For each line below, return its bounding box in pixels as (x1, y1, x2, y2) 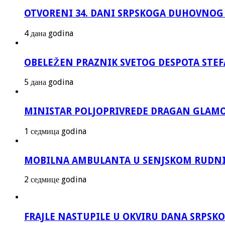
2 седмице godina (24, 175, 86, 185)
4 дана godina (24, 28, 73, 38)
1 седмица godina (24, 126, 86, 136)
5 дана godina (24, 77, 73, 87)
